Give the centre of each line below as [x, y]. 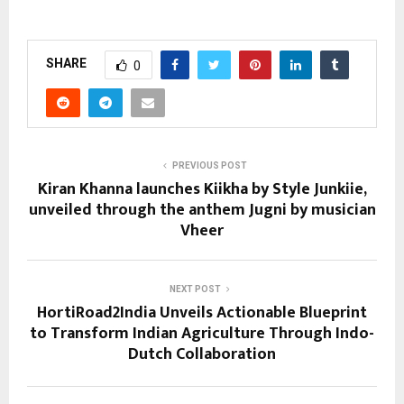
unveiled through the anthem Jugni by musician [202, 210]
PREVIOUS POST [209, 165]
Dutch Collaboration [202, 354]
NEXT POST [195, 289]
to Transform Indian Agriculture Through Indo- [202, 333]
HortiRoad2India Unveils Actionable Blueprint [202, 312]
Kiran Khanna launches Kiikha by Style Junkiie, [202, 189]
